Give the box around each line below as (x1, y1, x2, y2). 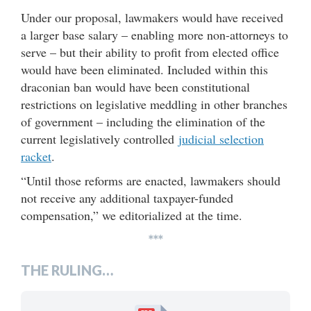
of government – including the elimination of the (21, 113, 265, 130)
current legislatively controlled (21, 131, 178, 147)
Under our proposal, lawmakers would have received (21, 9, 283, 26)
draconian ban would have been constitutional (21, 78, 250, 95)
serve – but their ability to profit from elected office (21, 44, 279, 60)
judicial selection (178, 131, 264, 147)
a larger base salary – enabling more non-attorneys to (21, 26, 288, 43)
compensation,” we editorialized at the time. (21, 207, 242, 224)
